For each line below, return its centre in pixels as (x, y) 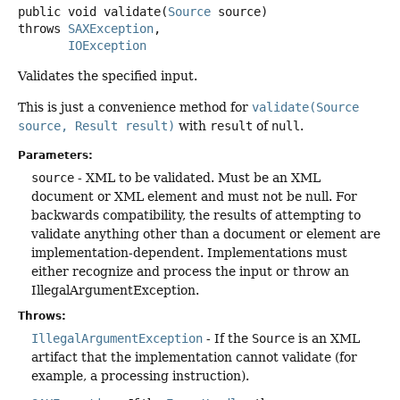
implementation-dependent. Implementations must (189, 253)
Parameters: (55, 156)
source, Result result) (96, 125)
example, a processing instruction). (140, 376)
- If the (227, 339)
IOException (107, 45)
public (39, 11)
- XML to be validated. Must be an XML (197, 178)
